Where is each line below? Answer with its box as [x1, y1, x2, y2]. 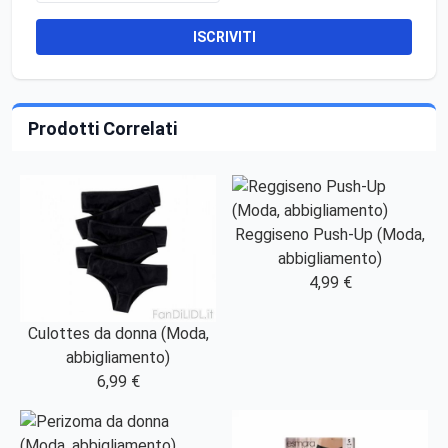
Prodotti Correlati [28, 118, 177, 140]
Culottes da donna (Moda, [27, 324, 209, 344]
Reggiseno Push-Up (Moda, [235, 225, 425, 245]
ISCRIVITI [192, 29, 256, 46]
